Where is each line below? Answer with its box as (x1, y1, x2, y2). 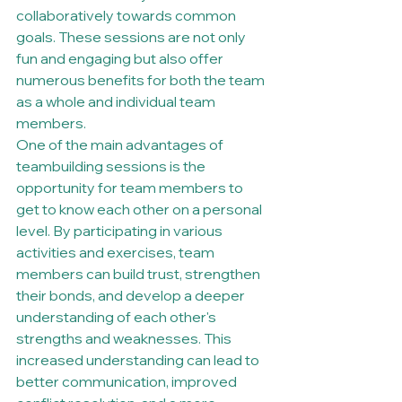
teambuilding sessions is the (16, 156, 208, 175)
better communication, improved (16, 371, 240, 390)
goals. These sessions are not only (16, 27, 249, 46)
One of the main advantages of (16, 135, 226, 153)
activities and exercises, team (16, 242, 217, 261)
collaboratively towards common (16, 5, 239, 24)
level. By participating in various (16, 221, 225, 240)
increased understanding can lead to (16, 350, 262, 369)
